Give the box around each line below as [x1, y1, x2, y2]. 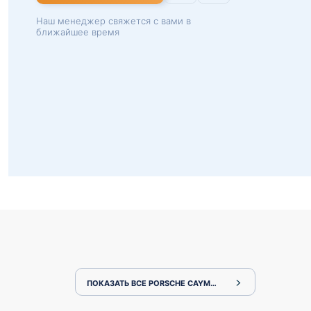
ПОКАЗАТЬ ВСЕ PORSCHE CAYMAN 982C [87, 278, 244, 288]
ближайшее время [36, 26, 119, 37]
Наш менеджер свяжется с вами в [36, 15, 191, 26]
